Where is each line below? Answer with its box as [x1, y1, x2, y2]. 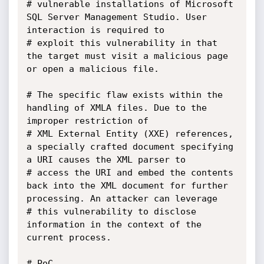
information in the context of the [26, 219, 202, 230]
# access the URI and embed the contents [26, 167, 233, 178]
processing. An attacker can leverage [26, 193, 223, 204]
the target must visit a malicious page [26, 51, 228, 61]
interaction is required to [26, 25, 170, 35]
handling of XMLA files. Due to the [26, 103, 207, 113]
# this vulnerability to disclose [26, 206, 196, 217]
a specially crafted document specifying [26, 141, 233, 152]
